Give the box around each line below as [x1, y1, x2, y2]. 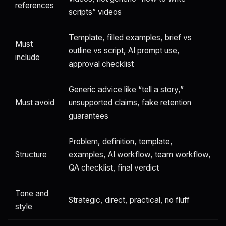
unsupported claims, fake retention [69, 97, 191, 107]
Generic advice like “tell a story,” [69, 84, 184, 94]
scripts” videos [69, 7, 122, 17]
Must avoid [15, 97, 54, 107]
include [15, 52, 40, 62]
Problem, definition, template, [69, 136, 173, 146]
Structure [15, 149, 47, 159]
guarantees [69, 110, 108, 121]
